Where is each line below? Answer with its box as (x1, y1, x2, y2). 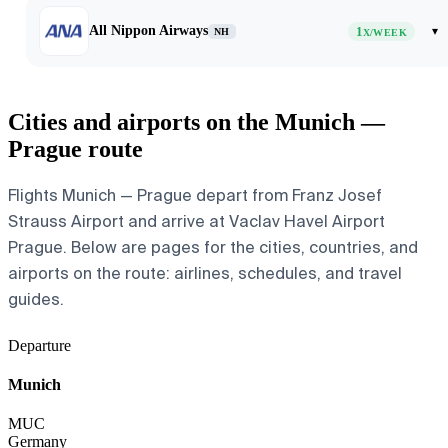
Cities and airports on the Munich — (8, 108, 385, 135)
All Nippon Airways (89, 23, 208, 38)
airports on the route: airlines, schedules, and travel (8, 262, 402, 284)
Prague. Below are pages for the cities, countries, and (8, 236, 418, 258)
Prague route (8, 135, 143, 162)
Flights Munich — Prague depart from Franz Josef (8, 184, 382, 206)
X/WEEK (362, 26, 407, 38)
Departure (8, 336, 71, 354)
